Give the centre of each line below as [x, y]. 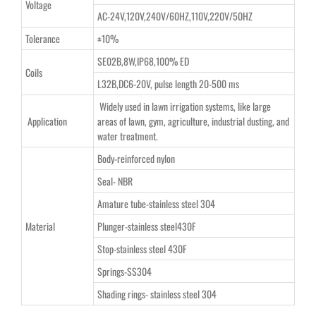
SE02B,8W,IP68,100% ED [143, 61]
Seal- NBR [115, 181]
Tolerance [42, 38]
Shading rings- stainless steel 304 [157, 293]
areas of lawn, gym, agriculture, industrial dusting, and [193, 121]
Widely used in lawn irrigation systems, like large [184, 106]
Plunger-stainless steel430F [146, 226]
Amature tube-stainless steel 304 [156, 203]
